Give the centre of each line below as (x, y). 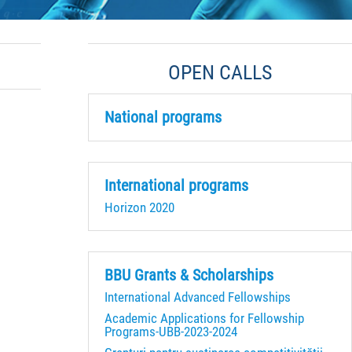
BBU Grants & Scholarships (189, 275)
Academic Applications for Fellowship (204, 318)
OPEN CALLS (220, 72)
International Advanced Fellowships (198, 297)
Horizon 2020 (139, 207)
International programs (176, 185)
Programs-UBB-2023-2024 (171, 331)
